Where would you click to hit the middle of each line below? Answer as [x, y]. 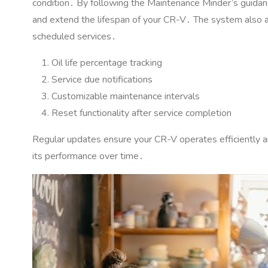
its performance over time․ [88, 156]
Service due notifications [102, 80]
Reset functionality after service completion [141, 113]
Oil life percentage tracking [107, 63]
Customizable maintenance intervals [126, 97]
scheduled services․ [74, 37]
